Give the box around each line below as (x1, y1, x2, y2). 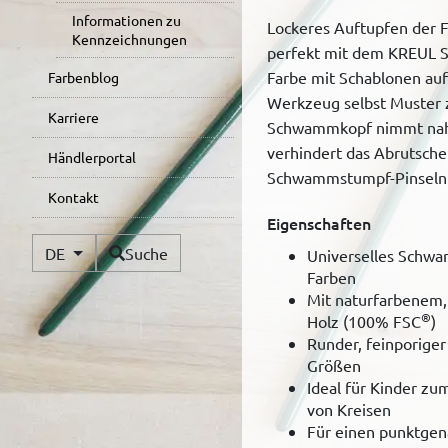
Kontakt (48, 188, 99, 207)
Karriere (48, 108, 99, 127)
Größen (306, 354, 361, 375)
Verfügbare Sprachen (94, 235, 226, 254)
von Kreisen (306, 398, 391, 419)
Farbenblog (48, 68, 119, 87)
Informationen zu (72, 11, 181, 30)
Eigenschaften (266, 211, 371, 234)
